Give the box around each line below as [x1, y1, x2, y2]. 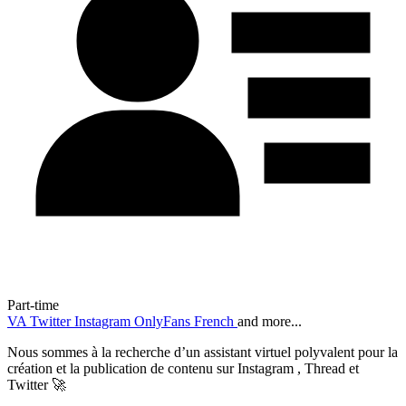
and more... [237, 314, 302, 330]
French [194, 314, 237, 330]
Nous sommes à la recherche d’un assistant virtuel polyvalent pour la [7, 344, 398, 361]
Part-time [7, 297, 59, 314]
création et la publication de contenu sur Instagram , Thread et [7, 361, 359, 377]
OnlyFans [134, 314, 194, 330]
